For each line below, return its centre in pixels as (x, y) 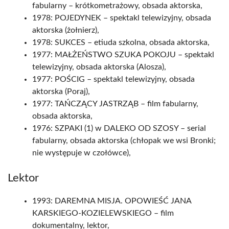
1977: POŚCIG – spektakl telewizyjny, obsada (113, 79)
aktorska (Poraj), (61, 91)
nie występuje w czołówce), (82, 153)
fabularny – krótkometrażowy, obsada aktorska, (117, 6)
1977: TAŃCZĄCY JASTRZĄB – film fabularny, (115, 104)
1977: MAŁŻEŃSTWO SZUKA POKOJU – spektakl (123, 55)
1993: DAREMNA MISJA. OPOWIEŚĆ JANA (112, 201)
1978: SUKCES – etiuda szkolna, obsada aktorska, (121, 42)
